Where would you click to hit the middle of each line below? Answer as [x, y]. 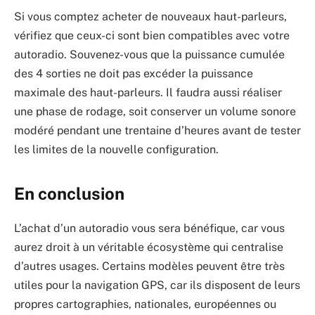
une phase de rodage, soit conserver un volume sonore [155, 111]
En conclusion [69, 194]
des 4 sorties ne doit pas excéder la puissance [134, 73]
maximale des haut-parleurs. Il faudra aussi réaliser [148, 92]
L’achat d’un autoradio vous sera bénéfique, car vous [149, 228]
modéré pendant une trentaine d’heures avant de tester [157, 130]
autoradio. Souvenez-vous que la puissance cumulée [149, 54]
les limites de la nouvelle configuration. [116, 149]
